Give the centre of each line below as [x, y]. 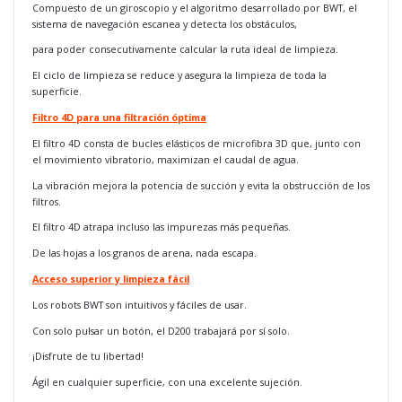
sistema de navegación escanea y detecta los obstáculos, [165, 23]
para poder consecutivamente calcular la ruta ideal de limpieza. [185, 49]
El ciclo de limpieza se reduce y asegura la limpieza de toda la [179, 75]
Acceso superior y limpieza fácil [111, 278]
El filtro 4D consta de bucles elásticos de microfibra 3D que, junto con [197, 143]
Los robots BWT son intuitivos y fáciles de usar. [140, 304]
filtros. [47, 201]
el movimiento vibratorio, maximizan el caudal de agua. [166, 159]
